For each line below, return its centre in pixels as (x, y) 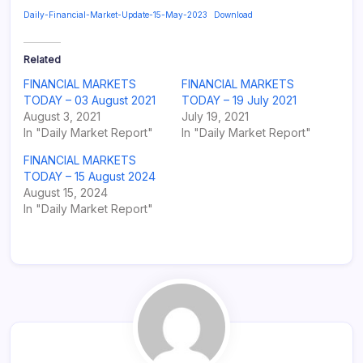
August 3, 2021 (62, 116)
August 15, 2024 (66, 192)
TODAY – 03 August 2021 (90, 100)
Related (42, 59)
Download (233, 14)
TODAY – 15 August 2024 (90, 176)
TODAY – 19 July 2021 (239, 100)
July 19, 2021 (215, 116)
